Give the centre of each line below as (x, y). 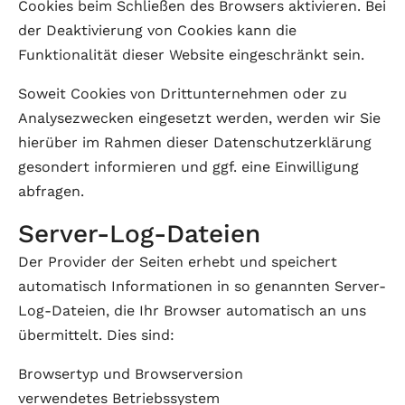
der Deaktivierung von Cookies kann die (157, 30)
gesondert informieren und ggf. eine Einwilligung (188, 167)
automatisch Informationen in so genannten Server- (202, 286)
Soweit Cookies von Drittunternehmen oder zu (183, 94)
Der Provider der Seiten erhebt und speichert (178, 262)
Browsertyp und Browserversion (131, 374)
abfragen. (51, 191)
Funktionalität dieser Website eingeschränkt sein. (191, 55)
